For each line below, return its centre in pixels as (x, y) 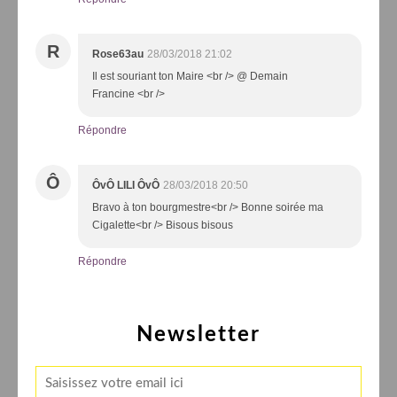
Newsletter (198, 335)
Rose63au (118, 54)
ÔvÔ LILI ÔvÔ (126, 185)
